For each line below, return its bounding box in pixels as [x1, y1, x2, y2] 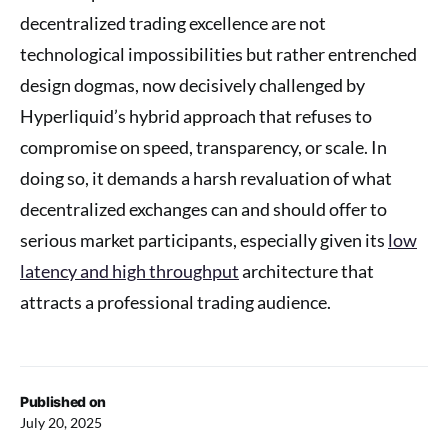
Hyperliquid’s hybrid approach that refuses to [20, 104, 372, 127]
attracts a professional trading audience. [20, 290, 331, 313]
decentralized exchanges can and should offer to [20, 197, 387, 220]
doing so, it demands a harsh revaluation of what [20, 166, 392, 189]
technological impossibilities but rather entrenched [20, 42, 417, 65]
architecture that [239, 259, 374, 282]
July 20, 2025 [20, 413, 102, 431]
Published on [20, 392, 106, 410]
